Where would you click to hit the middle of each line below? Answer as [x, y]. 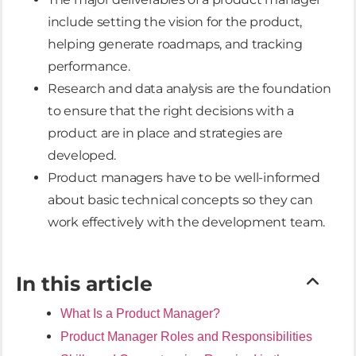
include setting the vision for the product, [175, 21]
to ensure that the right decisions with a [171, 110]
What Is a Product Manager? [140, 313]
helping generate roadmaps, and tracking [175, 44]
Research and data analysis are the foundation [190, 88]
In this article [84, 283]
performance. [89, 66]
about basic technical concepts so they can [180, 199]
